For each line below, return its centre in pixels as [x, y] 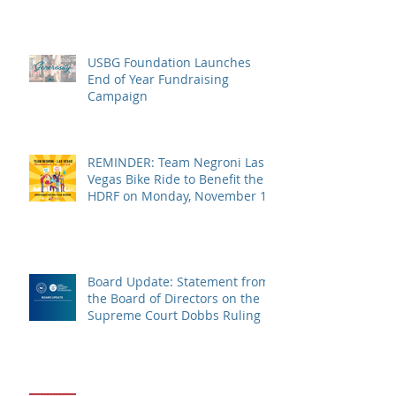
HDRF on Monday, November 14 [181, 195]
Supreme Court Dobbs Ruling [174, 315]
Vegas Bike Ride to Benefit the [175, 179]
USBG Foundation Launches [169, 62]
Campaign [118, 95]
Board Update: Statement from [179, 281]
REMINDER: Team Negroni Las [176, 162]
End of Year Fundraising [158, 79]
